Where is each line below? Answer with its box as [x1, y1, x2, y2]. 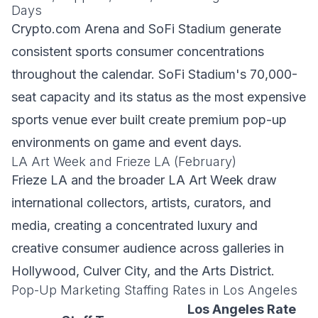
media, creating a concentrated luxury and [11, 218, 258, 233]
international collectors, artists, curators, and [11, 195, 271, 210]
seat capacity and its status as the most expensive [11, 89, 306, 104]
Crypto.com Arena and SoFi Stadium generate [11, 21, 281, 36]
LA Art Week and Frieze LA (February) [11, 154, 236, 169]
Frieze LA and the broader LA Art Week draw [11, 172, 277, 187]
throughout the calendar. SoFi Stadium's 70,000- [11, 67, 297, 82]
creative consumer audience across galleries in [11, 241, 284, 256]
